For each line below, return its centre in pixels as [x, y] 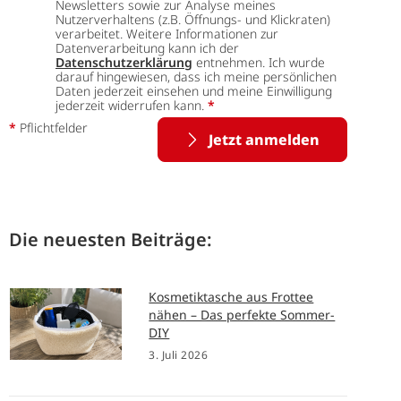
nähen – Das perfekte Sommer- [242, 314]
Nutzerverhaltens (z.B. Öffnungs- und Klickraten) [193, 19]
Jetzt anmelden [264, 139]
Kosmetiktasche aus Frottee [231, 296]
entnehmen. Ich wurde [259, 62]
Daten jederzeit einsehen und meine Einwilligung [194, 90]
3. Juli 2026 [179, 354]
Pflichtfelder [52, 127]
